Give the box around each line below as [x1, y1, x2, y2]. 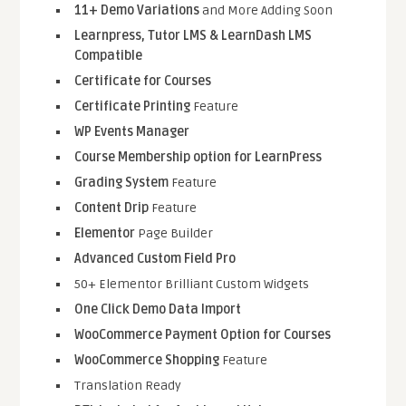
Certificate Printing [74, 99, 191, 115]
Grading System [74, 175, 169, 191]
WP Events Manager [74, 124, 190, 140]
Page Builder [135, 226, 214, 242]
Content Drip [74, 200, 150, 217]
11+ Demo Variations [74, 3, 200, 19]
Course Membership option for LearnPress [74, 150, 323, 166]
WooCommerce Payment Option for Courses [74, 327, 332, 343]
